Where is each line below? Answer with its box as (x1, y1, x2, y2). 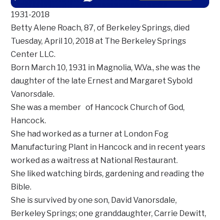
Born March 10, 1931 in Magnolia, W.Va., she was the (11, 63, 201, 73)
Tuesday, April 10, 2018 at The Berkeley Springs (11, 36, 187, 46)
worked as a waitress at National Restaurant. (11, 156, 178, 165)
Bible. (11, 182, 32, 192)
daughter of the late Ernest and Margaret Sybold (11, 76, 193, 86)
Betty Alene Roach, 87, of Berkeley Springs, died (11, 23, 190, 33)
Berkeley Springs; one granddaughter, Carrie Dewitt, (11, 209, 207, 219)
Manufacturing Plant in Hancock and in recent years (11, 142, 206, 152)
